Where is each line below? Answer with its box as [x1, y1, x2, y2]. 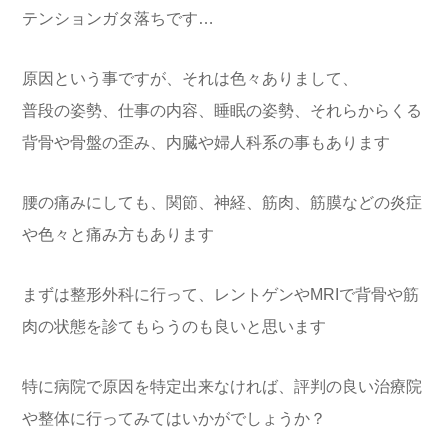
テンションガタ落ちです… [22, 9, 214, 27]
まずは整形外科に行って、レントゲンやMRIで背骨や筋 [22, 285, 419, 303]
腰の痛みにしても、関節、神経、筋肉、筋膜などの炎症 [22, 193, 422, 211]
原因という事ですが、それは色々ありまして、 [22, 69, 358, 87]
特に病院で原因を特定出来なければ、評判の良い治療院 [22, 377, 422, 395]
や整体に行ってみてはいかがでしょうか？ [22, 409, 326, 427]
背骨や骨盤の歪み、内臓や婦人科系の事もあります [22, 133, 390, 151]
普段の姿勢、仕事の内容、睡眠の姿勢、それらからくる [22, 101, 422, 119]
